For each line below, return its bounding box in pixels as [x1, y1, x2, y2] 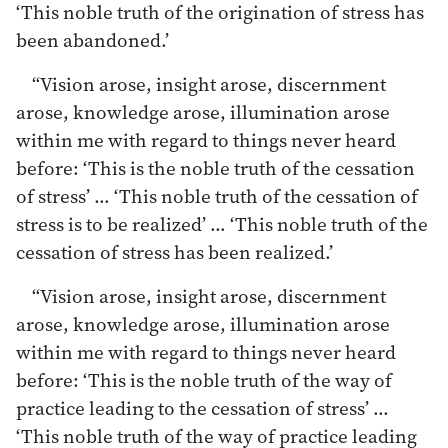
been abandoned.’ [16, 26, 169, 53]
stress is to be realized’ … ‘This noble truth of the [16, 210, 428, 237]
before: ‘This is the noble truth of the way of [16, 366, 392, 393]
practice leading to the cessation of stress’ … [16, 394, 389, 421]
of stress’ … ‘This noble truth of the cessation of [16, 182, 418, 209]
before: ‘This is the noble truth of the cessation [16, 154, 415, 181]
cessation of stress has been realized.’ [16, 238, 333, 265]
